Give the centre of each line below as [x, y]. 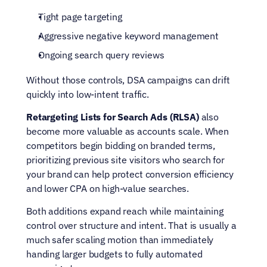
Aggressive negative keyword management [128, 36]
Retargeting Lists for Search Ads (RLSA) [113, 117]
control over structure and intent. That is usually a [131, 225]
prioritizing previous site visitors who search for [125, 160]
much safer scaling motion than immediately [120, 240]
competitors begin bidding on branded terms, [121, 145]
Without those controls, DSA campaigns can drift [128, 80]
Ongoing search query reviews [101, 55]
